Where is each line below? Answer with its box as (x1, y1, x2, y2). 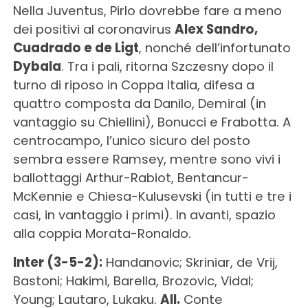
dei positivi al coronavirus (12, 20, 175, 38)
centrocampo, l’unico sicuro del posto (12, 131, 250, 149)
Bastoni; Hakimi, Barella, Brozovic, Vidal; (12, 272, 254, 289)
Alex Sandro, (174, 20, 258, 38)
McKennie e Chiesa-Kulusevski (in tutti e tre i (12, 187, 291, 205)
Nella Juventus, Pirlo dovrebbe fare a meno (12, 1, 282, 19)
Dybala (12, 57, 61, 75)
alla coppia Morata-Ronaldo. (12, 224, 191, 242)
